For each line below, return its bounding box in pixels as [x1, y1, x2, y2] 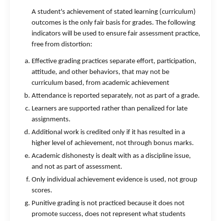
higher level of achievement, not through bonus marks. [32, 140, 194, 147]
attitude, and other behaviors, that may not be [32, 69, 169, 76]
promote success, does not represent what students [32, 211, 185, 218]
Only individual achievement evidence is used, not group [32, 176, 197, 184]
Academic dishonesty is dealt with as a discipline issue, [32, 152, 191, 160]
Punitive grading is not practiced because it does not [32, 200, 184, 207]
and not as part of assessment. [32, 163, 122, 171]
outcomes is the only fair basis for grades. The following [32, 19, 195, 27]
